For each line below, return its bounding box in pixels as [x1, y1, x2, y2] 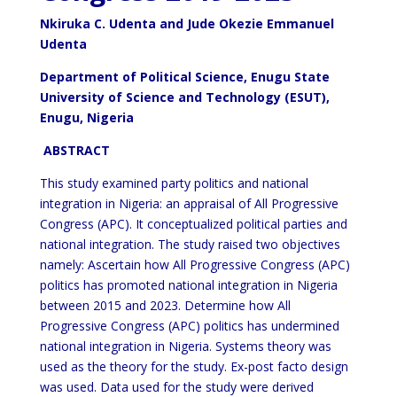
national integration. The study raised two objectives [39, 236, 340, 253]
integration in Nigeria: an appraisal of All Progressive [39, 195, 339, 212]
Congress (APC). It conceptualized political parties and [39, 215, 347, 232]
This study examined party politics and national [39, 175, 308, 191]
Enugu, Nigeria [39, 109, 134, 126]
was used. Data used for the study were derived [39, 378, 314, 395]
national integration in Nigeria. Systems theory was [39, 338, 331, 354]
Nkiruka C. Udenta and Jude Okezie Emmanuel [39, 15, 334, 32]
